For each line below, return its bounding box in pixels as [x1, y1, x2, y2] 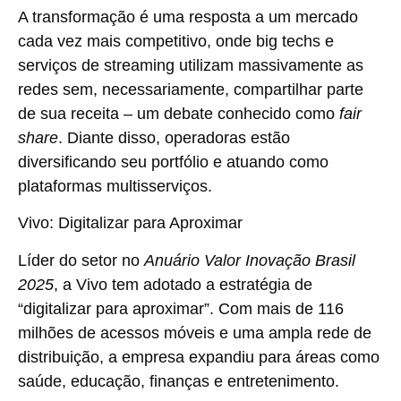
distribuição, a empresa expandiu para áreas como [18, 347, 380, 366]
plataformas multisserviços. [18, 176, 212, 195]
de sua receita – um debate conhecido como [18, 104, 339, 123]
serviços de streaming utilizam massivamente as [18, 55, 363, 74]
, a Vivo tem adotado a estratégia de [54, 275, 312, 294]
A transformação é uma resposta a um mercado [18, 7, 358, 26]
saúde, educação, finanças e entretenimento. [18, 371, 339, 390]
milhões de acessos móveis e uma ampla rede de [18, 323, 371, 342]
